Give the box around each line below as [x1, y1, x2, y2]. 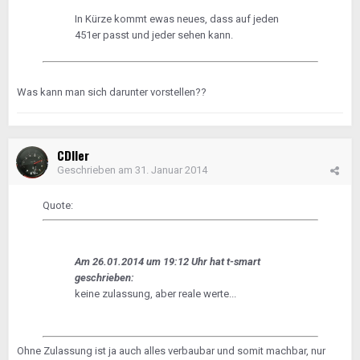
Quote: [42, 199, 73, 211]
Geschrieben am [57, 164, 135, 176]
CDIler [57, 146, 89, 164]
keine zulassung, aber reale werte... [74, 288, 236, 300]
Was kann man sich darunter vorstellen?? [17, 86, 207, 98]
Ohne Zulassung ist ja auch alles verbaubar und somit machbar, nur [17, 345, 325, 357]
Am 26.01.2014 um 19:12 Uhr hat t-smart [74, 256, 260, 268]
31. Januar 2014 [135, 164, 207, 176]
